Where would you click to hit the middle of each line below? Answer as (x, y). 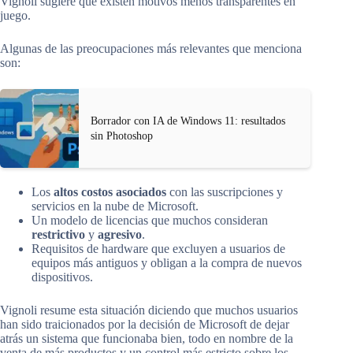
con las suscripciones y (225, 192)
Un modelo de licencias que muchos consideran (150, 221)
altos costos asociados (110, 192)
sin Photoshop (122, 136)
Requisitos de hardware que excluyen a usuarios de (158, 249)
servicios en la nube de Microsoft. (115, 206)
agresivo (120, 235)
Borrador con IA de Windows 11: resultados (188, 121)
